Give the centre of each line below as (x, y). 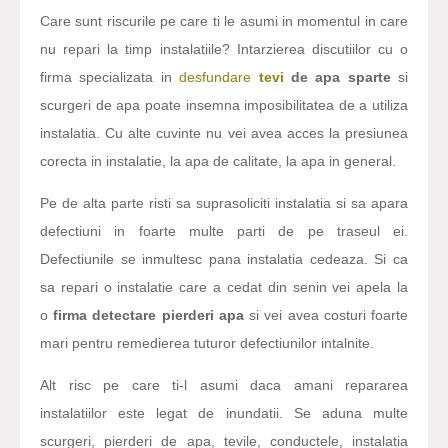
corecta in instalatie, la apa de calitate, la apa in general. (218, 161)
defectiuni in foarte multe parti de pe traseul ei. (224, 231)
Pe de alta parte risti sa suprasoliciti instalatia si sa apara (224, 203)
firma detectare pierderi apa (148, 315)
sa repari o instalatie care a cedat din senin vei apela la (224, 287)
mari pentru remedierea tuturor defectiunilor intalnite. (207, 343)
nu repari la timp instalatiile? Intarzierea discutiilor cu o (224, 49)
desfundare (219, 77)
